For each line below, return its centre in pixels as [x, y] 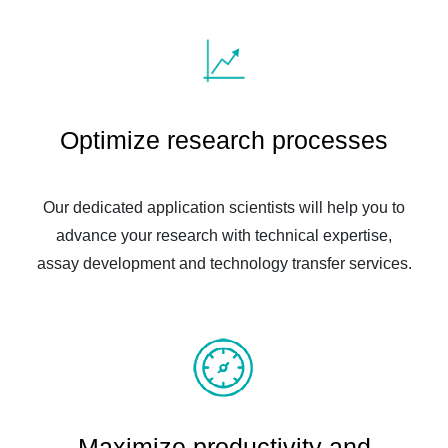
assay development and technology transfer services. [224, 263]
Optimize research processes [224, 139]
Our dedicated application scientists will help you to [224, 207]
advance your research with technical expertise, [224, 235]
